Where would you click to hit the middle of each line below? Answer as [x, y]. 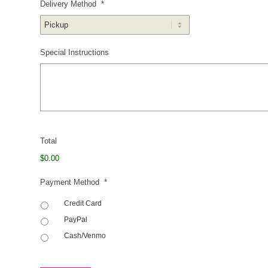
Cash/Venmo [85, 236]
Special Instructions [74, 52]
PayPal [76, 220]
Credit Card [83, 204]
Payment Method [70, 182]
